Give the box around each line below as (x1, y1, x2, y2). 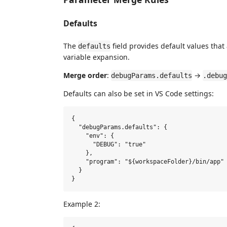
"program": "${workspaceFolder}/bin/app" (71, 158, 224, 165)
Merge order (63, 70, 107, 80)
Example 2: (63, 199, 100, 209)
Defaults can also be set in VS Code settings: (63, 89, 214, 98)
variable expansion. (63, 52, 130, 62)
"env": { (71, 132, 114, 139)
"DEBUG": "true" (71, 141, 146, 148)
